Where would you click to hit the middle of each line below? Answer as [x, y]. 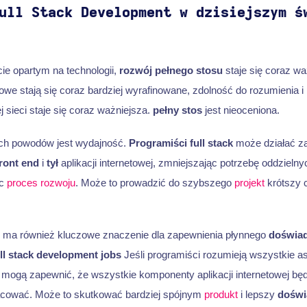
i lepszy [257, 295]
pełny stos [177, 110]
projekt [249, 182]
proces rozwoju [41, 182]
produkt [221, 295]
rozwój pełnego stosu [171, 70]
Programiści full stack [181, 143]
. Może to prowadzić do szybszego [155, 182]
